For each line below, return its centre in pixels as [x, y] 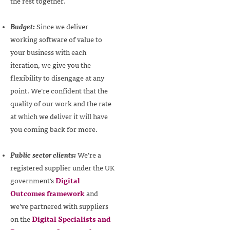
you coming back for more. [54, 129]
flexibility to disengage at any [57, 77]
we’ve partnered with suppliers [59, 206]
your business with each [48, 52]
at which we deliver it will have [59, 116]
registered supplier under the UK [62, 168]
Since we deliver [62, 26]
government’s [33, 180]
